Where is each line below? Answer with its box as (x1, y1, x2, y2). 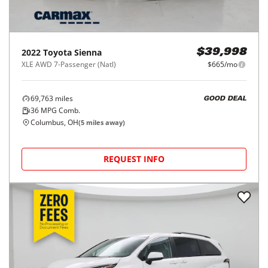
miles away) (84, 118, 125, 127)
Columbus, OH (31, 117, 78, 127)
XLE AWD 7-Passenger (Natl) (22, 59, 116, 69)
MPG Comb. (39, 105, 80, 115)
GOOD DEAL (203, 95, 246, 102)
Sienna (74, 47, 102, 58)
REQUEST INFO (103, 153, 165, 165)
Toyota (43, 47, 72, 58)
